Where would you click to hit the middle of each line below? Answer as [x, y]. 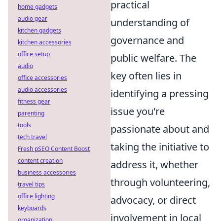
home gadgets [37, 7]
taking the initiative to [160, 147]
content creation [40, 161]
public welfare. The [153, 58]
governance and [147, 40]
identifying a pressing [160, 93]
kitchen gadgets [39, 30]
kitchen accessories [45, 42]
